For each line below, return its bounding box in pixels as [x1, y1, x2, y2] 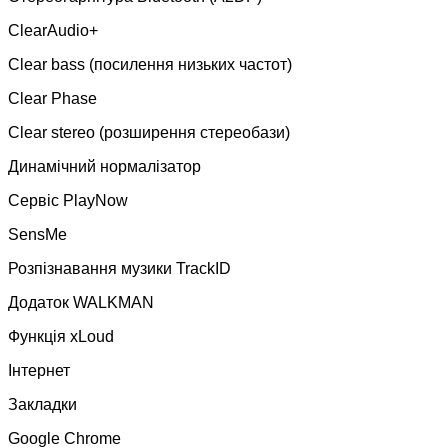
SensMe [8, 225, 67, 243]
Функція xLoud [8, 327, 114, 345]
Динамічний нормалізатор [8, 157, 201, 175]
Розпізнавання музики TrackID [8, 259, 231, 277]
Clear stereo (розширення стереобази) [8, 123, 290, 141]
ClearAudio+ [8, 21, 98, 39]
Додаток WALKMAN [8, 293, 154, 311]
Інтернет [8, 361, 70, 379]
